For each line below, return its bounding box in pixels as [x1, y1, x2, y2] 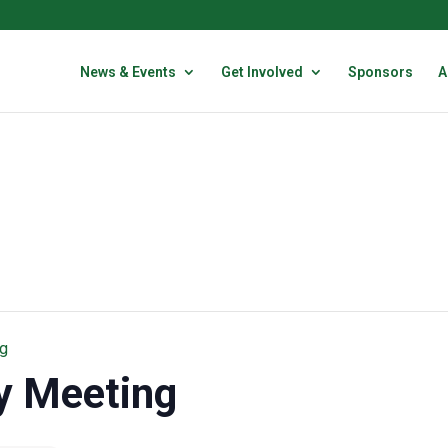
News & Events [79, 64, 176, 80]
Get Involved [220, 64, 303, 80]
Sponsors [347, 64, 413, 80]
